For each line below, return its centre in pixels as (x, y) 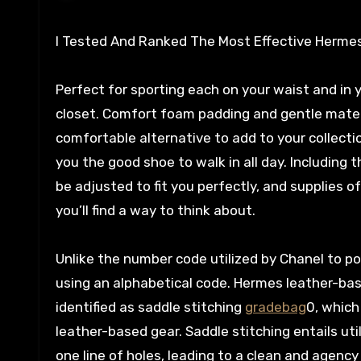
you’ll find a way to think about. (156, 210)
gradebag (276, 307)
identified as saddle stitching (150, 307)
